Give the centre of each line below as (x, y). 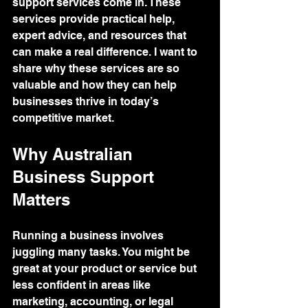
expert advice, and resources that (101, 35)
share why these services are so (97, 68)
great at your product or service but (106, 268)
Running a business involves (89, 235)
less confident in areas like (83, 285)
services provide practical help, (95, 19)
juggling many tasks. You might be (102, 252)
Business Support (86, 177)
